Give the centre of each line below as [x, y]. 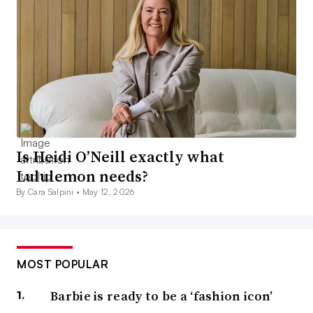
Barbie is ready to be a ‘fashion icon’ [162, 296]
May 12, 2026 [108, 192]
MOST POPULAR [63, 264]
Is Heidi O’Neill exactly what [120, 157]
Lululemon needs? [82, 176]
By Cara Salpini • [49, 192]
